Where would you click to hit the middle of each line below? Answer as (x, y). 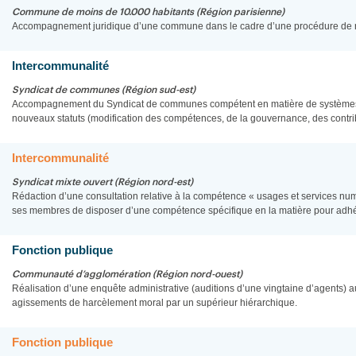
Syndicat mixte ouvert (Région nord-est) (103, 182)
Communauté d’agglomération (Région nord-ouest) (127, 274)
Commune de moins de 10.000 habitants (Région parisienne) (148, 12)
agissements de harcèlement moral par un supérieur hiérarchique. (155, 303)
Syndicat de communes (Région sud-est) (104, 90)
